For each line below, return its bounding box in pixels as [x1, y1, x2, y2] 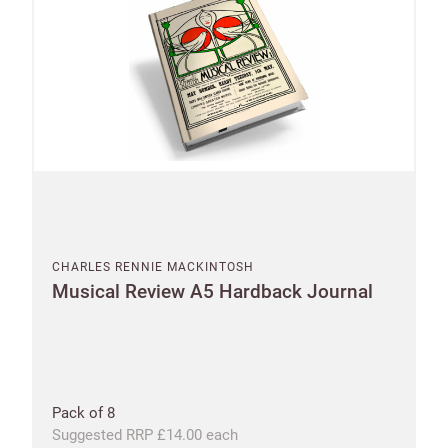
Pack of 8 [52, 403, 115, 422]
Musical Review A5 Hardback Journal [52, 279, 373, 303]
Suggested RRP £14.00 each [52, 425, 238, 444]
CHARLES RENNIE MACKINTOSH [52, 259, 254, 274]
